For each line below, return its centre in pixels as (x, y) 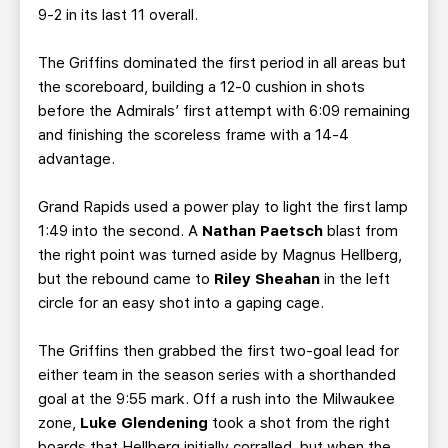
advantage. (76, 159)
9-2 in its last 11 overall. (118, 15)
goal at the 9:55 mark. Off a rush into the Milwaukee (216, 399)
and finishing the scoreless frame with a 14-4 (193, 135)
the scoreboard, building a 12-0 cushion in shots (201, 87)
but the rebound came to (124, 279)
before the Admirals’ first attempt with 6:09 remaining (224, 111)
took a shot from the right (299, 423)
